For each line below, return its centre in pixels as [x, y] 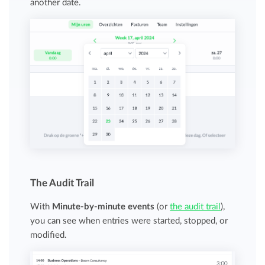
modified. [49, 235]
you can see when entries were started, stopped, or [129, 221]
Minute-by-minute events [104, 206]
